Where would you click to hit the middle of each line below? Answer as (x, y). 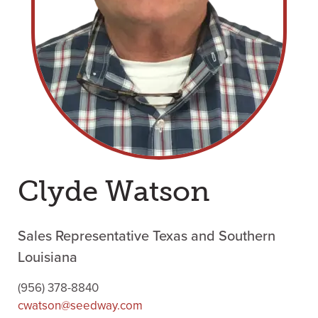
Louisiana (48, 258)
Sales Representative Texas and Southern (147, 236)
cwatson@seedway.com (80, 306)
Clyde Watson (114, 191)
